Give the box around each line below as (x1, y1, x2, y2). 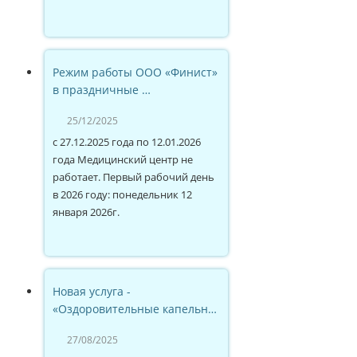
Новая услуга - (53, 283, 131, 299)
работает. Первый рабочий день (53, 169, 214, 184)
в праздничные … (53, 81, 151, 97)
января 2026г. (53, 204, 120, 219)
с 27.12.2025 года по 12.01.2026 (53, 134, 201, 149)
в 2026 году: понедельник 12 (53, 186, 192, 202)
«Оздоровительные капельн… (53, 300, 217, 316)
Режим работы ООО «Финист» (53, 64, 218, 80)
